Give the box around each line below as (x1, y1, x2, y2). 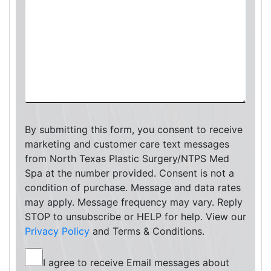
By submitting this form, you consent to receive (25, 123, 243, 135)
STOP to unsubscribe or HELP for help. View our (25, 211, 246, 223)
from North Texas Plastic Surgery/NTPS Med (25, 152, 229, 165)
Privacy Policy (25, 225, 90, 237)
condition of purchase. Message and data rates (25, 181, 241, 194)
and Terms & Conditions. (90, 225, 204, 237)
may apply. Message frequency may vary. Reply (25, 196, 243, 208)
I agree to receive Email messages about (43, 256, 229, 269)
